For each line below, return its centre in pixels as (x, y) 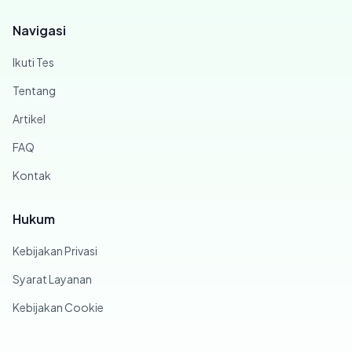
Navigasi (39, 30)
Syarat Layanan (52, 279)
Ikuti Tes (33, 62)
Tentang (34, 90)
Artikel (29, 119)
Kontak (32, 175)
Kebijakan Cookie (58, 307)
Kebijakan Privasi (55, 251)
